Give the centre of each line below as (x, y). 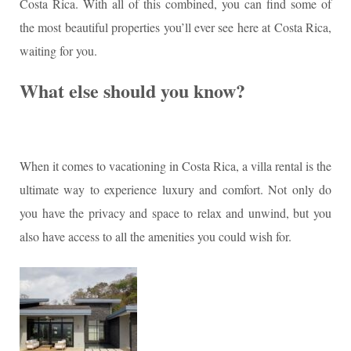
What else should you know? (132, 91)
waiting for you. (58, 51)
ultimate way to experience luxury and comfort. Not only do (175, 190)
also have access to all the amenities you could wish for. (156, 237)
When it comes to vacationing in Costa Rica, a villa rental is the (175, 166)
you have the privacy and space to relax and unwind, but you (175, 213)
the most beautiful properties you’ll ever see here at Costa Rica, (175, 27)
